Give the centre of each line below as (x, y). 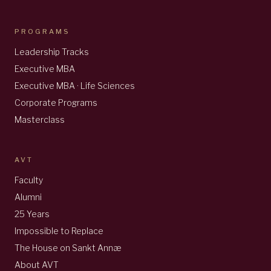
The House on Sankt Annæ (68, 248)
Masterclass (40, 120)
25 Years (32, 214)
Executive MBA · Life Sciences (75, 86)
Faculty (29, 180)
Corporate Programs (56, 103)
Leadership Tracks (52, 52)
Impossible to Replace (59, 231)
